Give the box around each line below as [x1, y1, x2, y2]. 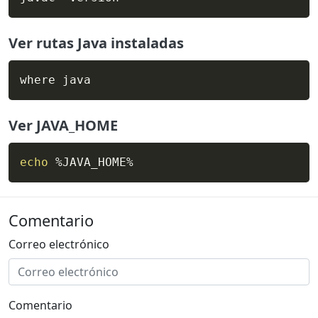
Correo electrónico [9, 236, 109, 253]
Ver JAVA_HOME [9, 116, 118, 136]
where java [20, 73, 91, 87]
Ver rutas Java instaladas [9, 33, 184, 53]
